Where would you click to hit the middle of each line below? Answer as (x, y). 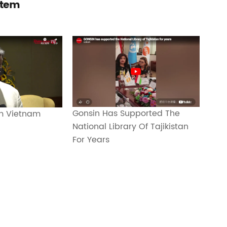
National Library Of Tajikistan (131, 127)
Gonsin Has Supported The (126, 114)
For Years (91, 140)
